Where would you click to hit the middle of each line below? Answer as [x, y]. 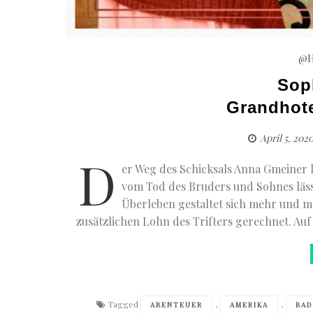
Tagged [124, 304]
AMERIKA [249, 304]
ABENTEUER [177, 304]
